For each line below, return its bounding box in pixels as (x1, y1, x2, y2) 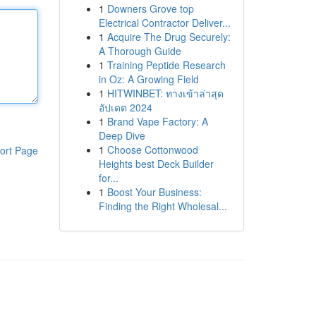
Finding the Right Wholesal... (98, 199, 227, 213)
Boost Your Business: (107, 185, 202, 199)
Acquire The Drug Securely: (107, 30, 231, 44)
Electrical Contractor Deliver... (98, 16, 231, 30)
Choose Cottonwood (107, 142, 198, 157)
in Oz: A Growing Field (98, 72, 199, 86)
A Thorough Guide (98, 44, 181, 58)
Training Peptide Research (107, 58, 226, 72)
